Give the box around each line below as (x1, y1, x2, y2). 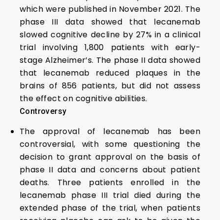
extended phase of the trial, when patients (20, 202, 200, 214)
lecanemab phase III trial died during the (20, 190, 200, 201)
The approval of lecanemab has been (20, 126, 200, 137)
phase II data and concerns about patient (20, 164, 200, 176)
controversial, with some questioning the (20, 138, 200, 150)
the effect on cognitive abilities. (20, 93, 147, 105)
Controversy (20, 107, 67, 116)
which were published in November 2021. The (20, 3, 200, 15)
